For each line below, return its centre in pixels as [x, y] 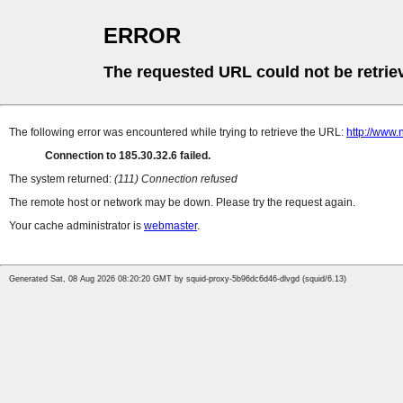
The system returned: [62, 179]
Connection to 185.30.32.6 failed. [128, 156]
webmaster [170, 226]
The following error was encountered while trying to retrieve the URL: [178, 133]
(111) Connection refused [176, 179]
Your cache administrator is [76, 226]
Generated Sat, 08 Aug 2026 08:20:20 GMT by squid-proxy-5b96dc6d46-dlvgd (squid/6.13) [178, 279]
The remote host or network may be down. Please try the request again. [182, 203]
